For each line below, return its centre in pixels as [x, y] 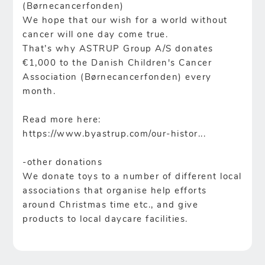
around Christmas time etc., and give [111, 205]
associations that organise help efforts [115, 191]
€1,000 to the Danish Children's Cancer [117, 63]
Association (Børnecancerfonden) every [117, 77]
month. [39, 92]
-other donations [63, 163]
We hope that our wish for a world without [125, 21]
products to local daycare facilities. [105, 219]
